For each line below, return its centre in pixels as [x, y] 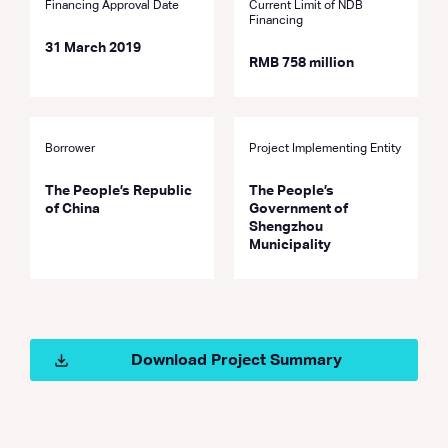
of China [72, 209]
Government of [298, 209]
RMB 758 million [301, 63]
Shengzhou [286, 227]
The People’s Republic [118, 191]
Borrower [70, 149]
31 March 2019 [93, 48]
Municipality [290, 245]
